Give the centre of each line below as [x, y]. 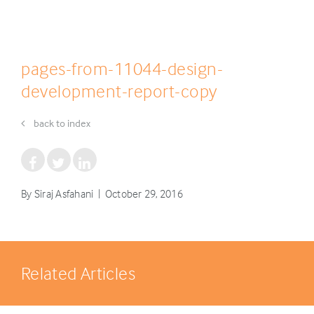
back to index [61, 123]
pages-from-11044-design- [122, 68]
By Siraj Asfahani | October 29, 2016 [102, 193]
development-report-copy [119, 91]
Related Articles [78, 273]
